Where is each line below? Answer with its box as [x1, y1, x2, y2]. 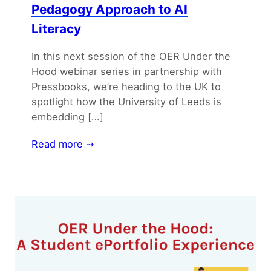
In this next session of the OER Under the [31, 50, 230, 63]
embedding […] [31, 111, 103, 123]
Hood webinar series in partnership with [31, 65, 222, 78]
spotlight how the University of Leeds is [31, 96, 221, 108]
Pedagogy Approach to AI [31, 1, 188, 17]
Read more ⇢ [31, 138, 94, 151]
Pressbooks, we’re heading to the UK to [31, 80, 221, 93]
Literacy [31, 21, 84, 36]
